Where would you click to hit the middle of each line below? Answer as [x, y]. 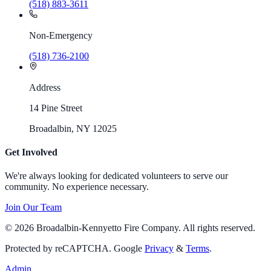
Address [45, 87]
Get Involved [31, 152]
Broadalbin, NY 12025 [73, 128]
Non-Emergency [61, 35]
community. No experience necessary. [77, 187]
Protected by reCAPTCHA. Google [73, 249]
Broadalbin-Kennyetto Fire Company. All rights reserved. [145, 228]
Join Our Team [33, 207]
